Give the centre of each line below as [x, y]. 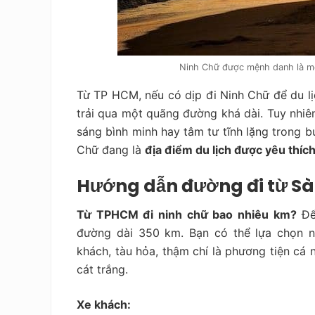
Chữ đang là [111, 149]
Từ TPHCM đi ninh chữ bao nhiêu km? [187, 214]
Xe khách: [105, 304]
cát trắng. [102, 269]
